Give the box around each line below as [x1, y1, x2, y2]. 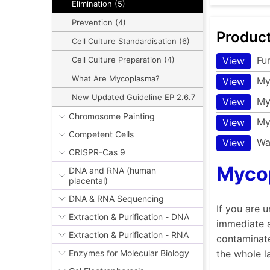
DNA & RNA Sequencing [69, 193, 164, 204]
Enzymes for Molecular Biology [69, 248, 189, 259]
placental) [69, 175, 108, 186]
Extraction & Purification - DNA [69, 212, 189, 222]
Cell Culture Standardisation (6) [72, 36, 190, 46]
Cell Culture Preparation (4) [72, 55, 175, 65]
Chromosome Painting [69, 111, 155, 122]
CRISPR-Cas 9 [69, 147, 125, 158]
